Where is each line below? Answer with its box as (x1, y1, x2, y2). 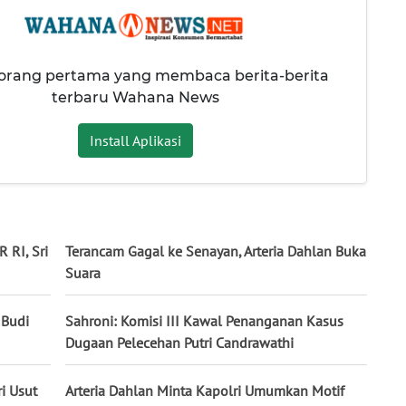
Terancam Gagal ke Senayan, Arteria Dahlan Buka (65, 241, 366, 260)
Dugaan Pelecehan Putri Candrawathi (65, 333, 294, 352)
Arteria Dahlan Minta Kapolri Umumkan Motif (65, 381, 344, 400)
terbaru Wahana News (51, 89, 219, 107)
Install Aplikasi (89, 131, 181, 150)
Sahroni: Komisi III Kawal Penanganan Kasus (65, 311, 343, 330)
